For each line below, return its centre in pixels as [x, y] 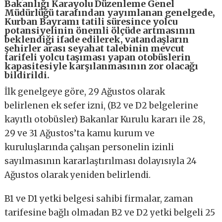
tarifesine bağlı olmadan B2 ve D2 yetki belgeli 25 [110, 213]
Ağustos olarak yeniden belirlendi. [78, 175]
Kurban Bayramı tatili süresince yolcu [91, 22]
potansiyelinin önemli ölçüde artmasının [100, 31]
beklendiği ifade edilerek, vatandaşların [97, 40]
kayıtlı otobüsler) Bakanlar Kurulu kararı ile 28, [105, 120]
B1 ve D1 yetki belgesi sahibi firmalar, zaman [99, 199]
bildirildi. [27, 75]
